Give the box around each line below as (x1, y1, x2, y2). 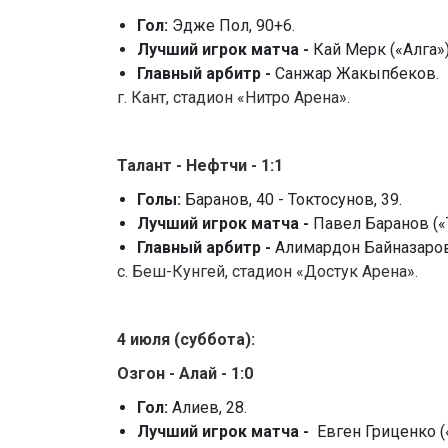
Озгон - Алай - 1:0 (117, 364, 253, 384)
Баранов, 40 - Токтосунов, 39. (185, 190, 402, 210)
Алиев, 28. (172, 398, 247, 418)
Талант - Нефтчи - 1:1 (117, 156, 283, 176)
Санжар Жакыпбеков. (275, 64, 439, 84)
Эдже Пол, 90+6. (172, 16, 295, 36)
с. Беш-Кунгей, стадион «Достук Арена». (117, 262, 418, 282)
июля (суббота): (130, 330, 255, 350)
